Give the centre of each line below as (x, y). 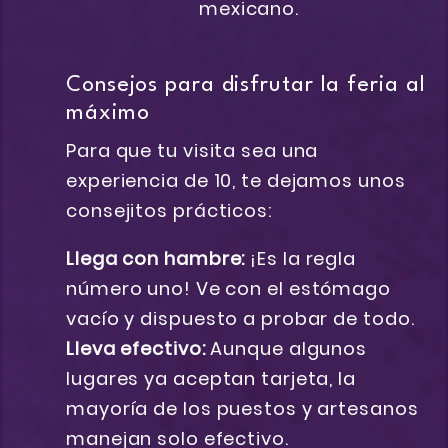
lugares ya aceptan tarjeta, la (211, 379)
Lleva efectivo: (136, 349)
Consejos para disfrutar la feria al (246, 86)
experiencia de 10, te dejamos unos (236, 181)
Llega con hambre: (156, 259)
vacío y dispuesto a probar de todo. (240, 319)
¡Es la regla (301, 259)
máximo (108, 114)
